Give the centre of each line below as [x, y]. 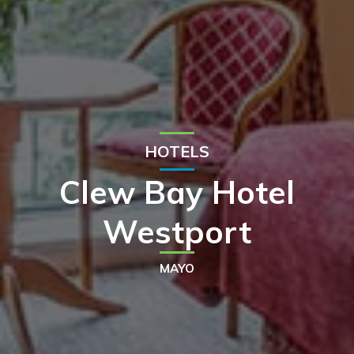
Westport [177, 231]
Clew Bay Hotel [177, 192]
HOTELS [177, 152]
